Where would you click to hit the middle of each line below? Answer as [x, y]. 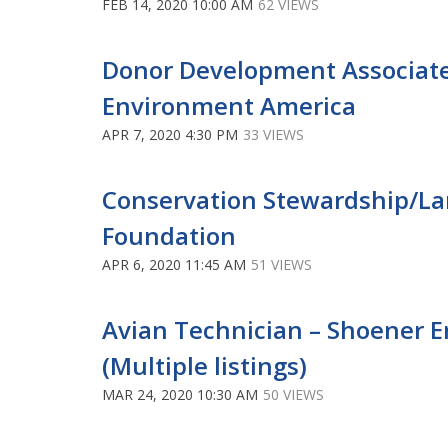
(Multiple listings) [204, 365]
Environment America [229, 105]
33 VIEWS [273, 134]
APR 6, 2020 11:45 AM [174, 264]
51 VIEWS [281, 264]
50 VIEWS [293, 394]
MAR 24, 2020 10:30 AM [180, 394]
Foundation [169, 235]
